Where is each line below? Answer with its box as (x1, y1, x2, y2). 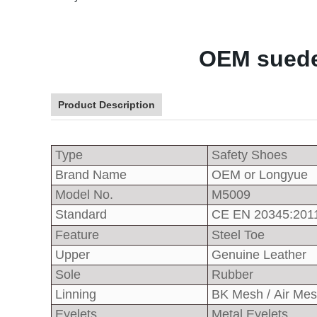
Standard (52, 207, 107, 221)
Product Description (58, 99, 155, 110)
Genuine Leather (208, 248, 306, 262)
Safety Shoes (208, 148, 287, 162)
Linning (52, 287, 96, 301)
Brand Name (52, 168, 127, 182)
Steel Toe (208, 228, 265, 242)
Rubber (208, 267, 253, 282)
